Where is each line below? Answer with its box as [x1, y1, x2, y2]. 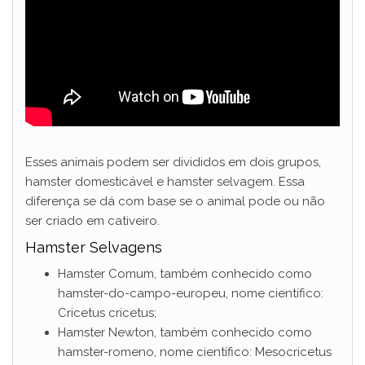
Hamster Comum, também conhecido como [58, 266, 312, 282]
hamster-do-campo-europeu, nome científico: [58, 286, 323, 301]
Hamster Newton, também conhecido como [58, 325, 312, 341]
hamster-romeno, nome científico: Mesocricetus [58, 345, 332, 360]
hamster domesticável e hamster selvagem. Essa [25, 174, 305, 190]
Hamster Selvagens [25, 239, 162, 257]
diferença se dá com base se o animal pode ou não [25, 194, 325, 209]
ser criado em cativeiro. [25, 213, 160, 229]
